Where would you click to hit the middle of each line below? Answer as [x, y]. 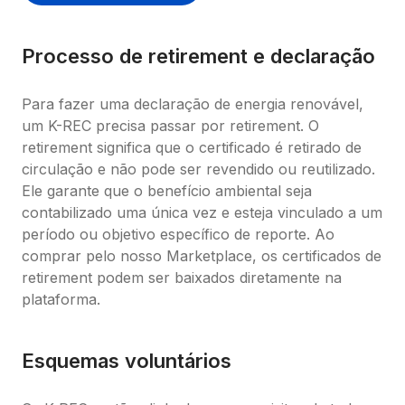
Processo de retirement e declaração [198, 56]
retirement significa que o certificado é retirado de [192, 147]
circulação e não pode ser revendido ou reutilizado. [198, 169]
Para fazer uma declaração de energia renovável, [193, 104]
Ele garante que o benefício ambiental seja [167, 191]
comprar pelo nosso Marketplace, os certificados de [202, 256]
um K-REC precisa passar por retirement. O [170, 126]
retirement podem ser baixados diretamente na [182, 278]
